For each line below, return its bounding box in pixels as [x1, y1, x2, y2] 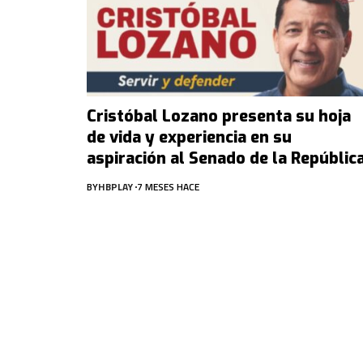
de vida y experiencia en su [87, 126, 292, 148]
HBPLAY [98, 178, 133, 194]
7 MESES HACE [137, 178, 199, 194]
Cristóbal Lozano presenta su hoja [87, 105, 351, 127]
